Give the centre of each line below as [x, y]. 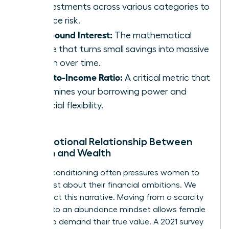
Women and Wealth [65, 153]
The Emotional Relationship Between [106, 141]
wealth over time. [65, 63]
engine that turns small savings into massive [119, 49]
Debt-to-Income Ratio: [76, 76]
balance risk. [55, 20]
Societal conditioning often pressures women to [109, 173]
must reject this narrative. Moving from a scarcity [111, 197]
